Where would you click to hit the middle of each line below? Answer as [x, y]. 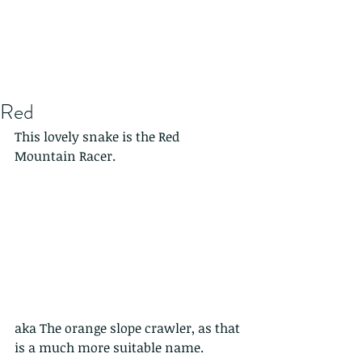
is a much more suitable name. [109, 348]
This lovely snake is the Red [99, 137]
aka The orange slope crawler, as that [129, 328]
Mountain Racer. [65, 156]
